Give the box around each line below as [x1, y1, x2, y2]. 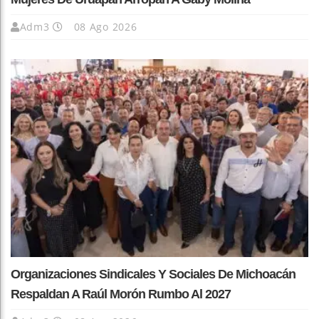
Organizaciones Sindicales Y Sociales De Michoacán [11, 267, 296, 282]
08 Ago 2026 [70, 19, 137, 33]
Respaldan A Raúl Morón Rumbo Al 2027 [11, 287, 231, 302]
